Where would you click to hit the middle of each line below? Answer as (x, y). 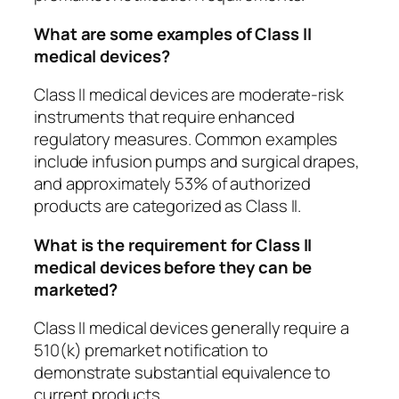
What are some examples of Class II (173, 33)
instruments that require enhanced (164, 117)
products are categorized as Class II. (168, 206)
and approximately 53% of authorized (172, 184)
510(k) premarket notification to (151, 350)
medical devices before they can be (173, 267)
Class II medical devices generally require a (191, 328)
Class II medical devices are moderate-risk (189, 95)
